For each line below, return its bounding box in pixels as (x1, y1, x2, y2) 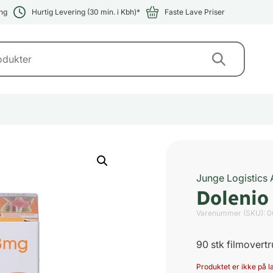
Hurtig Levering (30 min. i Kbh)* (32, 7, 140, 16)
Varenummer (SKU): (196, 208, 267, 218)
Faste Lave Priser (165, 7, 225, 16)
